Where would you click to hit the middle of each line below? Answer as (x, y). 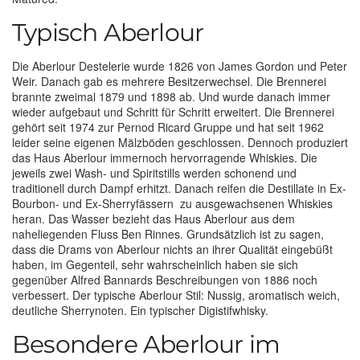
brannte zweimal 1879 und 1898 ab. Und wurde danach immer (171, 96)
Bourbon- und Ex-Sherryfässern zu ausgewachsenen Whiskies (172, 203)
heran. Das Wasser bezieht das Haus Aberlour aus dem (153, 218)
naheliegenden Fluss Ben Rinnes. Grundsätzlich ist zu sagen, (168, 233)
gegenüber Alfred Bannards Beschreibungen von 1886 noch (165, 279)
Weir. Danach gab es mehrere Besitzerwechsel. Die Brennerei (169, 81)
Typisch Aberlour (108, 32)
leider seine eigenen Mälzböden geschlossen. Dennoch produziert (180, 142)
